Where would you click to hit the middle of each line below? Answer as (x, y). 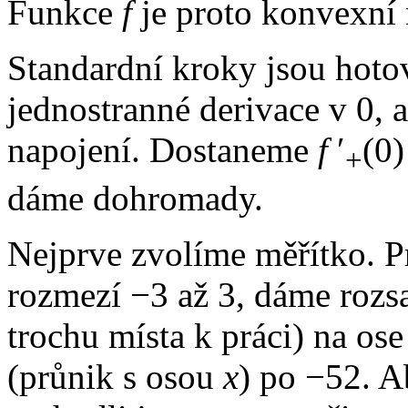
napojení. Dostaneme (163, 150)
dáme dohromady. (135, 199)
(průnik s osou (115, 377)
